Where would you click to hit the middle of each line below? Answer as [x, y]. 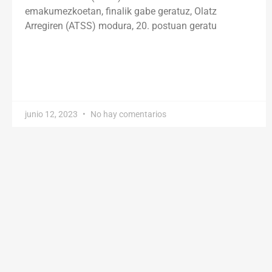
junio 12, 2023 [52, 114]
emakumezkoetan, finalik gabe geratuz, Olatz [121, 12]
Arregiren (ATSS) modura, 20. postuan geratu [121, 26]
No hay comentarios [127, 114]
